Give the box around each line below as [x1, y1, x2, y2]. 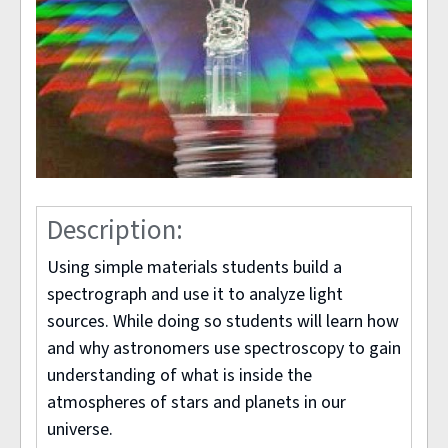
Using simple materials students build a [47, 255, 342, 281]
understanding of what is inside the [47, 363, 312, 389]
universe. [47, 417, 113, 443]
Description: [47, 211, 188, 251]
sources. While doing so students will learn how [47, 309, 399, 335]
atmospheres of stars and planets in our [47, 390, 346, 416]
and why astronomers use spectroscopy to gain [47, 336, 401, 362]
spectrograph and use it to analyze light [47, 282, 343, 308]
